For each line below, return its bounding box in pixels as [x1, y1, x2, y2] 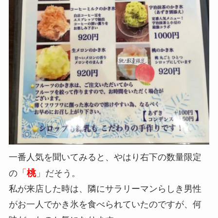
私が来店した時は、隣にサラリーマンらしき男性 [8, 183, 201, 194]
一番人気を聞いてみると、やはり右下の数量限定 [8, 152, 201, 162]
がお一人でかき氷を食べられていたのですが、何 [8, 199, 201, 209]
